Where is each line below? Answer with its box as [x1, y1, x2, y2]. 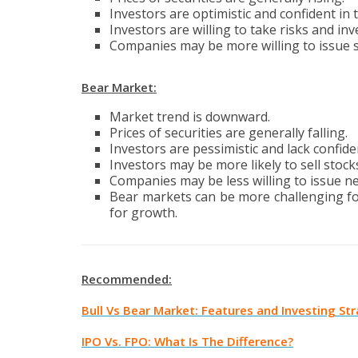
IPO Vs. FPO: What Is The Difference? [82, 333, 293, 350]
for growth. [109, 204, 177, 222]
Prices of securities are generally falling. [109, 124, 348, 142]
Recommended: [82, 271, 172, 288]
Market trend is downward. [109, 108, 270, 126]
